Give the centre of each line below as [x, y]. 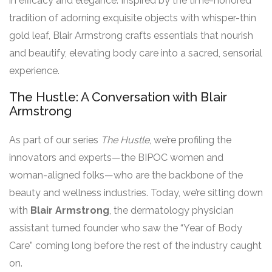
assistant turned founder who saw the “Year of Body [126, 228]
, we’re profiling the [190, 140]
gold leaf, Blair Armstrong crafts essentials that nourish [131, 35]
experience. [34, 70]
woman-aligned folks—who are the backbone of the [126, 175]
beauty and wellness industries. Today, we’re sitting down [136, 192]
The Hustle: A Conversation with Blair [118, 97]
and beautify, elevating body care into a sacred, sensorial [136, 53]
